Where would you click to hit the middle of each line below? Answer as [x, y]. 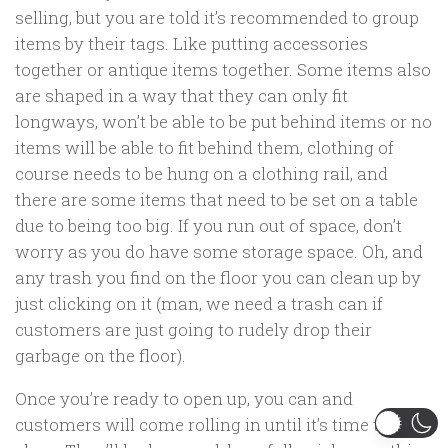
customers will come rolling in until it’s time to [202, 425]
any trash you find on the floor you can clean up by [218, 278]
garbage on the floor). [100, 356]
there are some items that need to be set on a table [216, 200]
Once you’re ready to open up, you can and [184, 399]
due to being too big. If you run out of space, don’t [208, 226]
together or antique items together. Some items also [223, 70]
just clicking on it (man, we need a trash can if [199, 304]
